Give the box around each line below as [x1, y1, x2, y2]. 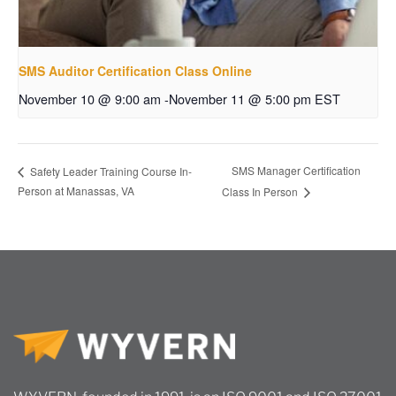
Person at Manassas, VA [18, 182, 134, 198]
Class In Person [222, 183, 301, 199]
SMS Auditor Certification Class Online [19, 61, 252, 80]
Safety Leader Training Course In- [27, 163, 192, 179]
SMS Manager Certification [232, 163, 362, 179]
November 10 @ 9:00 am [19, 88, 161, 108]
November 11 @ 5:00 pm [169, 88, 311, 108]
